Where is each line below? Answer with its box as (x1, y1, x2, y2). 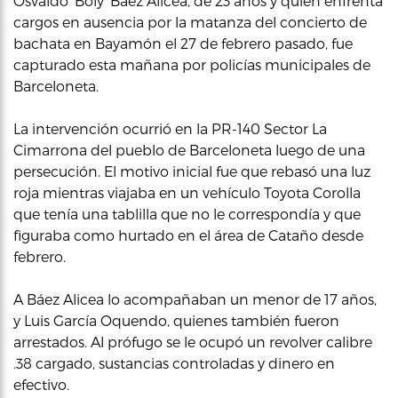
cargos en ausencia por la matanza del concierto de (13, 13, 367, 30)
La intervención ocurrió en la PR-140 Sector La (13, 120, 327, 137)
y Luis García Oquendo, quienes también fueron (13, 312, 339, 329)
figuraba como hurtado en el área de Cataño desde (13, 227, 363, 243)
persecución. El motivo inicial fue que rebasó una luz (13, 163, 370, 179)
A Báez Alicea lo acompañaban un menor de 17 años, (13, 291, 377, 307)
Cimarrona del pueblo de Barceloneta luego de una (13, 141, 365, 158)
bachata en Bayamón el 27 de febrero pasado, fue (13, 35, 353, 52)
